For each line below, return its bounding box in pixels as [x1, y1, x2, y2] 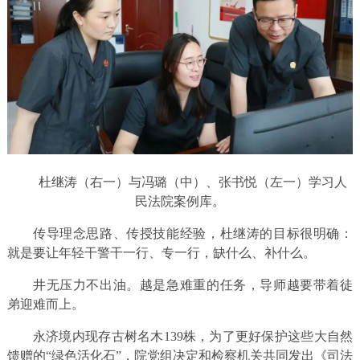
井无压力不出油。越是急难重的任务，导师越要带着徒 [32, 277, 354, 292]
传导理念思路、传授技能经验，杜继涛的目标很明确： [32, 226, 354, 240]
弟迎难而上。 [6, 297, 84, 311]
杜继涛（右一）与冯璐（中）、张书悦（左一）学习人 [39, 174, 347, 189]
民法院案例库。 [135, 194, 225, 208]
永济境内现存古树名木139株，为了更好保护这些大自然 [32, 329, 354, 343]
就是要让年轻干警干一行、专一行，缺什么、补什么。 [6, 245, 316, 260]
